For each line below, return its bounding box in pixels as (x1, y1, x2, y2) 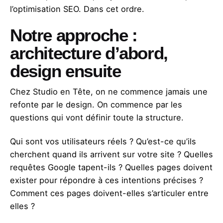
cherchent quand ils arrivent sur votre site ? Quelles (10, 149, 213, 160)
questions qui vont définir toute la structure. (10, 112, 184, 123)
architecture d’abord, (10, 44, 168, 63)
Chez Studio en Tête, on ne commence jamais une (10, 87, 208, 97)
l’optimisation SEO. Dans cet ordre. (10, 4, 144, 14)
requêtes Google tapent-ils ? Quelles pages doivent (10, 162, 213, 173)
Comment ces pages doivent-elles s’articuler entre (10, 188, 209, 199)
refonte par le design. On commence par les (10, 100, 182, 110)
